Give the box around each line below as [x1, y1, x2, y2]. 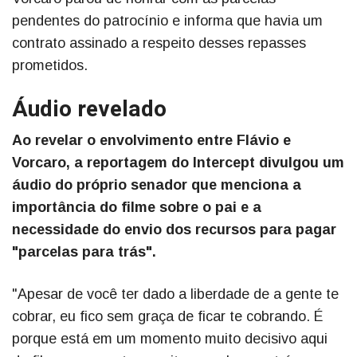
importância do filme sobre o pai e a [12, 199, 261, 216]
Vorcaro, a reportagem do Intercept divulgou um [12, 155, 344, 171]
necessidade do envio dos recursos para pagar [12, 222, 336, 238]
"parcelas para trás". [12, 244, 164, 261]
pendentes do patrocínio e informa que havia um [12, 13, 323, 29]
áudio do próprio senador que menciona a [12, 177, 301, 194]
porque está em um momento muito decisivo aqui [12, 331, 328, 347]
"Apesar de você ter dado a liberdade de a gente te [12, 286, 339, 303]
